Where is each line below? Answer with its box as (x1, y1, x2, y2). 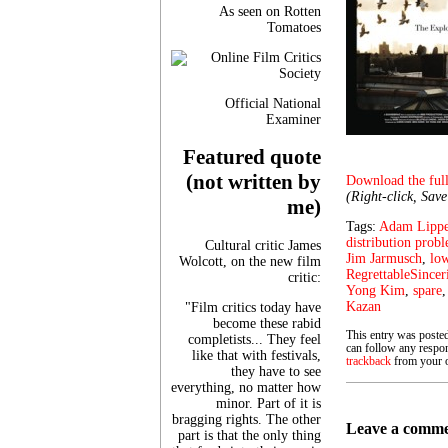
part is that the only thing (178, 427, 321, 443)
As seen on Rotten (219, 3, 321, 19)
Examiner (266, 111, 321, 127)
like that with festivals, (192, 347, 321, 363)
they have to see (231, 363, 321, 379)
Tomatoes (267, 19, 321, 35)
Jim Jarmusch (346, 251, 422, 266)
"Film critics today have (185, 299, 321, 315)
